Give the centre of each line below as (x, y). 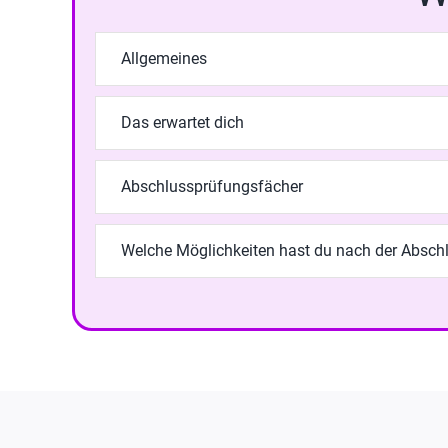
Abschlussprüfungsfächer (211, 186)
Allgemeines (163, 58)
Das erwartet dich (182, 122)
